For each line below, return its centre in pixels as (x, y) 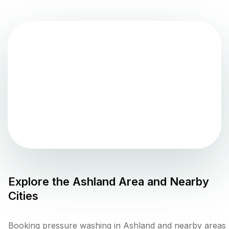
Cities (23, 196)
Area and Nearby (162, 182)
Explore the (40, 182)
